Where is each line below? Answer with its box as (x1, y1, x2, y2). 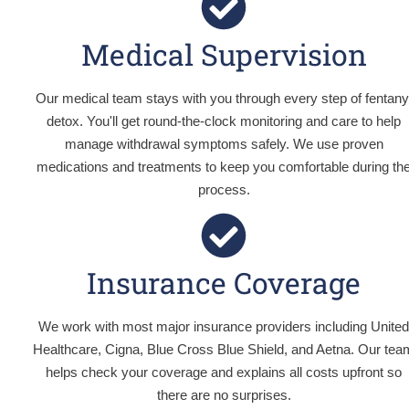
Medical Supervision (80, 35, 367, 74)
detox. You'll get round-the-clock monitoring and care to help (47, 113, 402, 129)
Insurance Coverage (87, 263, 362, 302)
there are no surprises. (156, 387, 291, 403)
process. (197, 182, 250, 197)
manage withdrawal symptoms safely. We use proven (64, 136, 383, 152)
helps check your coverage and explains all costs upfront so (46, 364, 403, 380)
